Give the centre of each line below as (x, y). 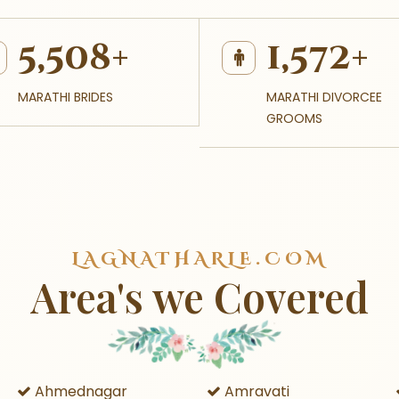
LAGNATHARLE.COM (199, 259)
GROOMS (294, 118)
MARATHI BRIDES (65, 97)
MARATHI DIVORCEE (324, 97)
